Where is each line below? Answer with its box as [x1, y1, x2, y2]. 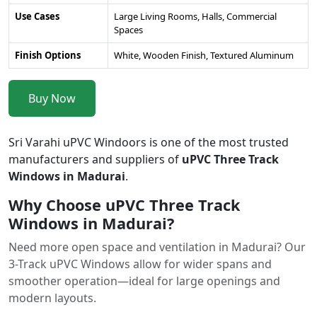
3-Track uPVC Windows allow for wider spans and [8, 256, 272, 272]
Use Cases [15, 10, 59, 23]
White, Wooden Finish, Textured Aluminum [114, 49, 294, 62]
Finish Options [15, 49, 81, 62]
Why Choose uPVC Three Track [8, 195, 240, 215]
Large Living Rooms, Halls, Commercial [114, 10, 277, 23]
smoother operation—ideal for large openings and [8, 273, 280, 289]
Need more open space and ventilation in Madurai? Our [8, 239, 306, 255]
